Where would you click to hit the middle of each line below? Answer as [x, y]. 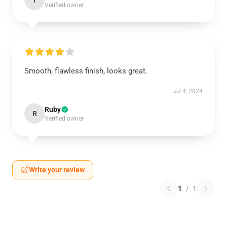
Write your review [57, 170]
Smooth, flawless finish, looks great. [86, 71]
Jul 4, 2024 [188, 91]
